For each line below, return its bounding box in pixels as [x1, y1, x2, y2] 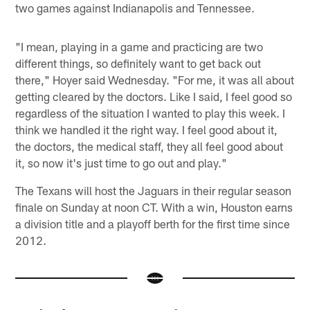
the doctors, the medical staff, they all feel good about [15, 139, 284, 154]
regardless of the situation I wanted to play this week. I [15, 106, 286, 120]
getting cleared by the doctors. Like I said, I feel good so [15, 89, 293, 104]
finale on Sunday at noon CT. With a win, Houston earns [15, 200, 293, 215]
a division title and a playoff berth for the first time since [15, 217, 291, 231]
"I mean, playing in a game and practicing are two [15, 39, 264, 54]
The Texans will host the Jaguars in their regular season [15, 183, 292, 198]
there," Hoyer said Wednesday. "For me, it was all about [15, 73, 295, 87]
